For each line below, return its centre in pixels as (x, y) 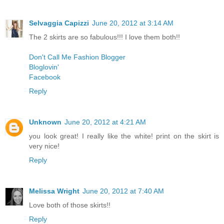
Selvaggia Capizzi (59, 23)
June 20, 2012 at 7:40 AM (123, 191)
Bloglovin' (44, 67)
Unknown (45, 122)
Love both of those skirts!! (70, 205)
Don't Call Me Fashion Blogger (77, 57)
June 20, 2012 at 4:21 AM (105, 122)
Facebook (45, 77)
